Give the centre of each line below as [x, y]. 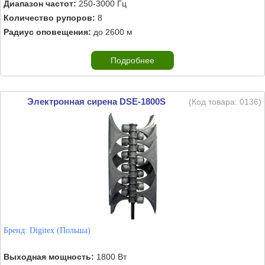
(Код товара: [214, 102]
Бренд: [17, 230]
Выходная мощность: [49, 257]
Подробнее [132, 60]
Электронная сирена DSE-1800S [96, 101]
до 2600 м [112, 32]
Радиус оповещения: [47, 32]
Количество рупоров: [49, 18]
